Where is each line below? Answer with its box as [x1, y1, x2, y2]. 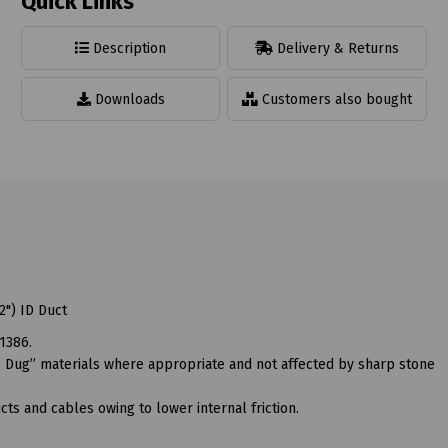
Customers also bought [258, 90, 413, 108]
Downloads [90, 90, 165, 108]
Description [89, 39, 167, 57]
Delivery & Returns [273, 39, 400, 57]
